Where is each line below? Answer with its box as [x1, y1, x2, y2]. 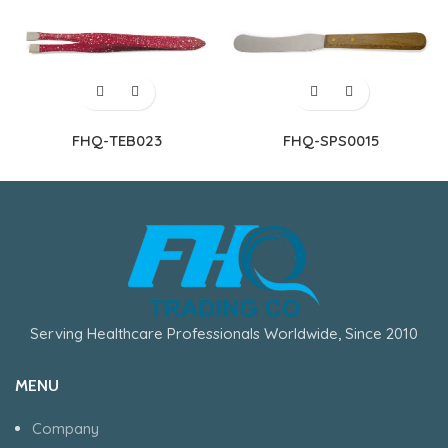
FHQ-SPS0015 [283, 130, 379, 150]
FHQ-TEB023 [72, 130, 162, 150]
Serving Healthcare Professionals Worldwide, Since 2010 [30, 323, 418, 343]
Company [32, 419, 99, 439]
